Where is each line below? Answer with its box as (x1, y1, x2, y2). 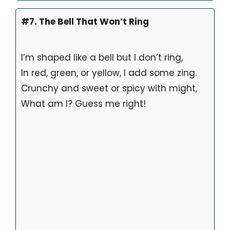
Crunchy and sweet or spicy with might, (21, 82, 197, 95)
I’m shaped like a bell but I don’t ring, (21, 51, 183, 64)
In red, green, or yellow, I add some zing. (21, 67, 197, 80)
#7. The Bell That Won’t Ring (21, 15, 149, 28)
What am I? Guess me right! (21, 98, 146, 110)
